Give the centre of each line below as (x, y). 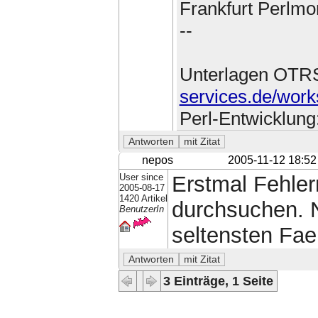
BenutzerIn (141, 209)
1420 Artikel (143, 199)
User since (141, 177)
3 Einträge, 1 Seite (219, 281)
